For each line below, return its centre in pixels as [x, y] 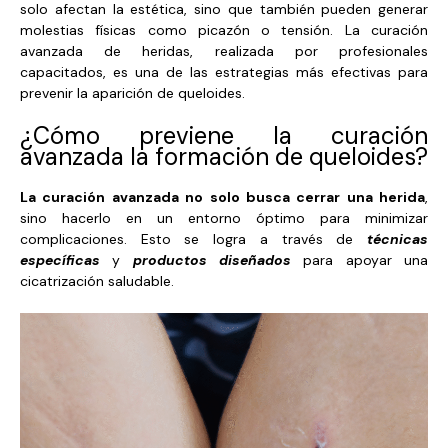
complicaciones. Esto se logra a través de [193, 239]
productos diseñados [212, 260]
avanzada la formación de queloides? [224, 157]
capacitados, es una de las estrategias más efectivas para [224, 72]
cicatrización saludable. [97, 281]
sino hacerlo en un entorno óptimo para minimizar [224, 218]
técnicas [397, 239]
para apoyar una [360, 260]
